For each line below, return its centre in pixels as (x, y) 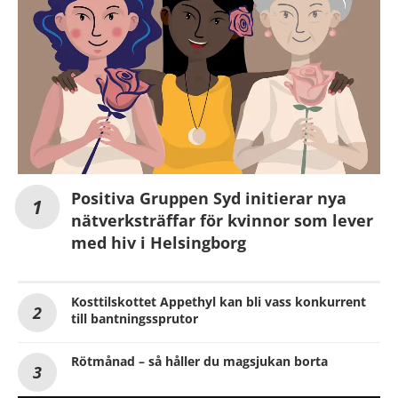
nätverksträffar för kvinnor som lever (222, 221)
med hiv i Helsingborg (159, 243)
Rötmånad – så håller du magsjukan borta (199, 362)
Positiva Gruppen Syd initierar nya (209, 199)
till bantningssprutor (135, 319)
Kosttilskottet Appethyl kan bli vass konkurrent (219, 302)
